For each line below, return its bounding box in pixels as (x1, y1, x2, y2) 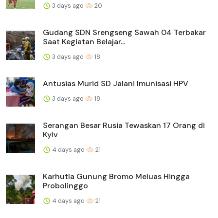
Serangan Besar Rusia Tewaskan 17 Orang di (43, 120, 205, 130)
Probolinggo (43, 180, 88, 191)
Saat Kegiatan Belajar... (43, 36, 125, 47)
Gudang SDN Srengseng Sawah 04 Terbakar (43, 27, 206, 37)
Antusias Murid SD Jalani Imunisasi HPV (43, 78, 188, 89)
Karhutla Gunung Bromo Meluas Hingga (43, 171, 190, 182)
